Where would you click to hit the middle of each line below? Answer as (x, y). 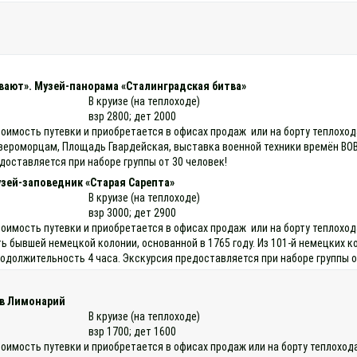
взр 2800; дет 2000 (133, 116)
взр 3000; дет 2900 (133, 212)
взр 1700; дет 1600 (133, 331)
